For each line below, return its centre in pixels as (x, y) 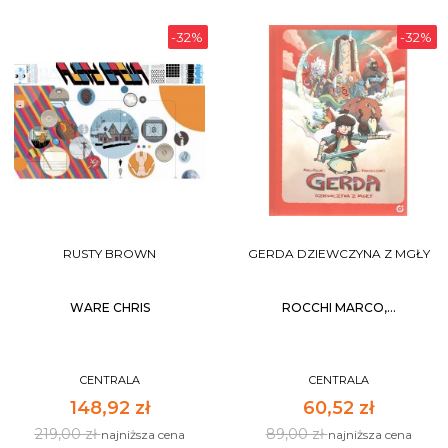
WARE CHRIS (109, 307)
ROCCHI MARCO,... (338, 307)
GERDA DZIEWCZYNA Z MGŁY (338, 253)
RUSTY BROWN (109, 253)
